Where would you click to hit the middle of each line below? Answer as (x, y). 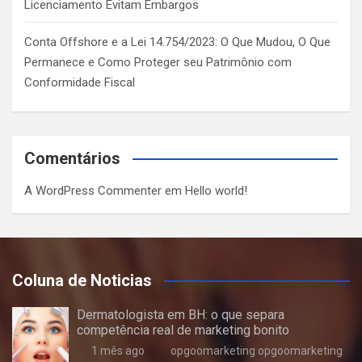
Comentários (72, 158)
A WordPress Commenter (93, 191)
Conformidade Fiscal (80, 82)
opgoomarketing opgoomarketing (257, 351)
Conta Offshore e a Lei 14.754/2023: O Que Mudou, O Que (177, 42)
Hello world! (216, 191)
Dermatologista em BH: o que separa (181, 315)
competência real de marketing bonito (183, 330)
